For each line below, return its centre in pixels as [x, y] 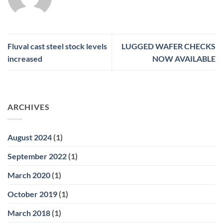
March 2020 [29, 175]
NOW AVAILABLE [184, 59]
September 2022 [37, 156]
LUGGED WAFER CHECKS [168, 46]
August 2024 [30, 137]
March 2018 [29, 213]
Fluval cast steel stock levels [57, 46]
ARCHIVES [29, 107]
